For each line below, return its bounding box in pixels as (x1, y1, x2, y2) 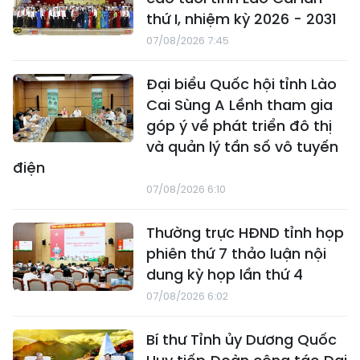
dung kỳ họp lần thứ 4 (146, 264, 303, 285)
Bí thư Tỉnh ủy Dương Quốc (146, 329, 337, 350)
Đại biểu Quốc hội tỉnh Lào (146, 74, 337, 95)
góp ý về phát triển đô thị (146, 116, 332, 137)
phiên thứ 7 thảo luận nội (146, 243, 326, 264)
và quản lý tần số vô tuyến (146, 137, 338, 157)
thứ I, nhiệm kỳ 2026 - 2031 (146, 9, 337, 30)
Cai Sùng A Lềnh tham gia (146, 95, 333, 116)
